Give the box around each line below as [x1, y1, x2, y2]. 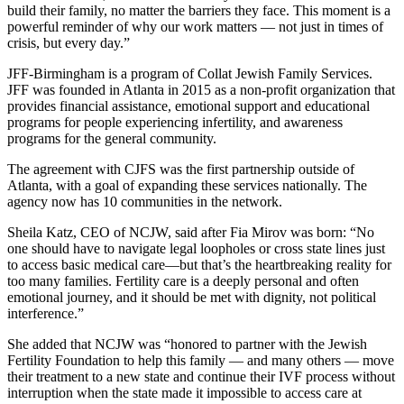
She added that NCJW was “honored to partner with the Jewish [7, 336, 367, 353]
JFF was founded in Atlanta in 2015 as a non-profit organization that [7, 82, 395, 98]
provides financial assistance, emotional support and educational [7, 98, 370, 115]
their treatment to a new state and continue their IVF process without [7, 369, 395, 385]
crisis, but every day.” [7, 35, 130, 51]
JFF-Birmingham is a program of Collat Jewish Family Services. [7, 66, 372, 82]
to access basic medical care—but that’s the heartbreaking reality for [7, 257, 391, 273]
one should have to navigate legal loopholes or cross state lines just [7, 241, 385, 257]
